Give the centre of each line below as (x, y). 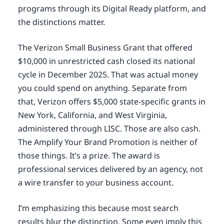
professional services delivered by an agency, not (110, 169)
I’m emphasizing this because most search (98, 208)
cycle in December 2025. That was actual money (108, 74)
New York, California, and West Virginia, (92, 115)
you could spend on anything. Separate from (102, 88)
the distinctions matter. (61, 22)
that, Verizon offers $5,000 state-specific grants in (111, 101)
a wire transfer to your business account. (95, 182)
